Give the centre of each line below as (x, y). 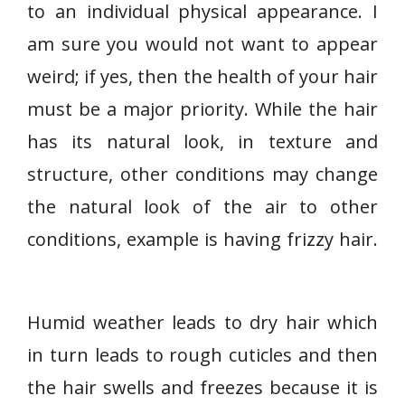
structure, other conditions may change (202, 174)
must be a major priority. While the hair (202, 109)
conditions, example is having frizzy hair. (202, 239)
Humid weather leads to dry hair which (202, 322)
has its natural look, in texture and (202, 141)
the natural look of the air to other (202, 207)
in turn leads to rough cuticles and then (202, 355)
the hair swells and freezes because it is (202, 387)
